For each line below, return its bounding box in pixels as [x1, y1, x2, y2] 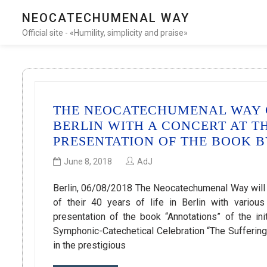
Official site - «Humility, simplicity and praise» [22, 28, 188, 38]
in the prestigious [53, 240, 126, 252]
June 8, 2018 [64, 157, 112, 167]
